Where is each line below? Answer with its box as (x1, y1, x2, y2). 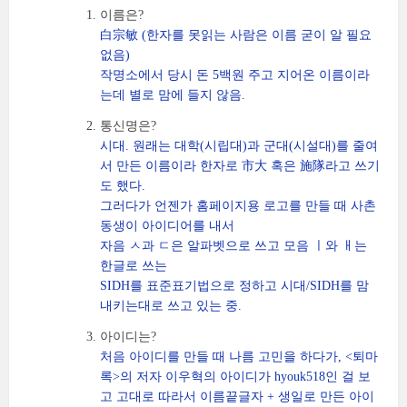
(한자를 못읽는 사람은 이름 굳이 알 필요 (138, 28, 372, 42)
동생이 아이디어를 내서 (100, 219, 234, 233)
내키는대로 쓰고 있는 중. (100, 299, 242, 313)
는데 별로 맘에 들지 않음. (100, 88, 245, 102)
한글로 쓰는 (100, 259, 167, 273)
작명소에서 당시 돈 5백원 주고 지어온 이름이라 (100, 68, 370, 82)
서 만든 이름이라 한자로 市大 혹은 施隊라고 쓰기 (100, 159, 380, 173)
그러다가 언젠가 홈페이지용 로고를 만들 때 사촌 (100, 199, 376, 213)
